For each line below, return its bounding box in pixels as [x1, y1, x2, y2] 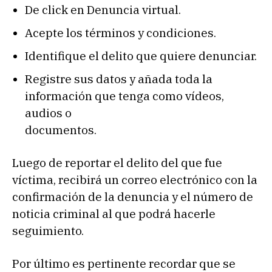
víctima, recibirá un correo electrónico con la [12, 172, 257, 187]
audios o [25, 105, 72, 120]
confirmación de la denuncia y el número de [12, 189, 253, 204]
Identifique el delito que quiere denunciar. [25, 48, 257, 63]
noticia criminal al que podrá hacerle [12, 206, 216, 221]
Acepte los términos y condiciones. [25, 25, 216, 40]
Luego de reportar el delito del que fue [12, 155, 222, 170]
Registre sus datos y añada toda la [25, 71, 212, 86]
